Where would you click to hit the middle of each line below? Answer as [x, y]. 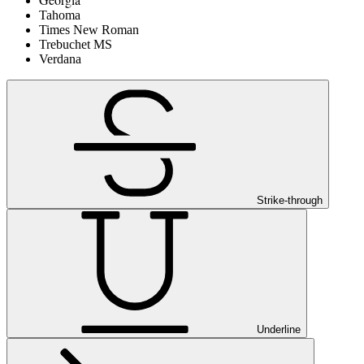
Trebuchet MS [76, 45]
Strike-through [290, 201]
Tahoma [60, 15]
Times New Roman [89, 30]
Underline [279, 330]
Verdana [60, 59]
